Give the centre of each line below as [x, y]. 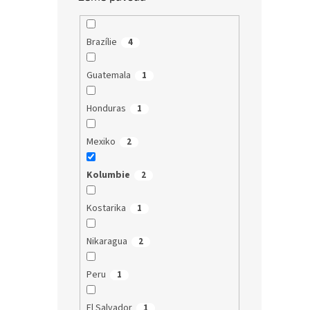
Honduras [106, 109]
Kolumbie [108, 175]
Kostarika [106, 209]
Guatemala [108, 76]
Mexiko [101, 142]
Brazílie [101, 43]
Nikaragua [107, 242]
